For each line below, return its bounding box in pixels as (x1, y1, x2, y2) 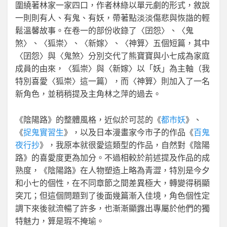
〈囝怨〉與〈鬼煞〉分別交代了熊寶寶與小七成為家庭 (15, 51, 210, 61)
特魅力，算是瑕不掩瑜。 (15, 216, 104, 226)
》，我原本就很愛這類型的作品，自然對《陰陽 (40, 140, 210, 150)
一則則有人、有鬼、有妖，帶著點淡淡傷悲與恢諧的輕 (15, 13, 210, 23)
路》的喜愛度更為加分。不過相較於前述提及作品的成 (15, 153, 210, 163)
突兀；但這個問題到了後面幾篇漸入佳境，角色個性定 (15, 191, 210, 201)
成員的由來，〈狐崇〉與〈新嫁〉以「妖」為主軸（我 (15, 63, 210, 73)
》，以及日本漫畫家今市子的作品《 (64, 127, 194, 137)
